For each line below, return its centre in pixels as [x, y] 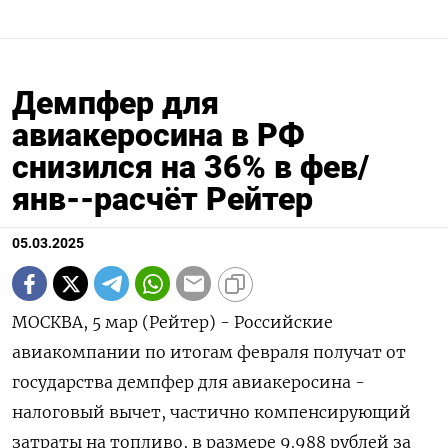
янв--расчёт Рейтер [162, 199]
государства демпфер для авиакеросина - [188, 382]
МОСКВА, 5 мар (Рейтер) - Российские [172, 322]
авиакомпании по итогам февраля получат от [209, 352]
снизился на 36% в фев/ [190, 167]
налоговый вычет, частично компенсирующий [211, 412]
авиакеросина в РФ [158, 135]
